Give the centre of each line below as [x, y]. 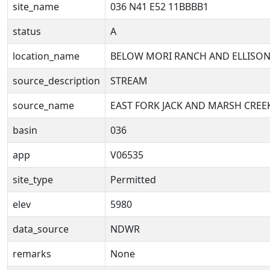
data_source [41, 229]
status [27, 31]
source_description [56, 81]
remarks [32, 254]
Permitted [133, 180]
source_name [43, 105]
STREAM [129, 81]
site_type [33, 180]
